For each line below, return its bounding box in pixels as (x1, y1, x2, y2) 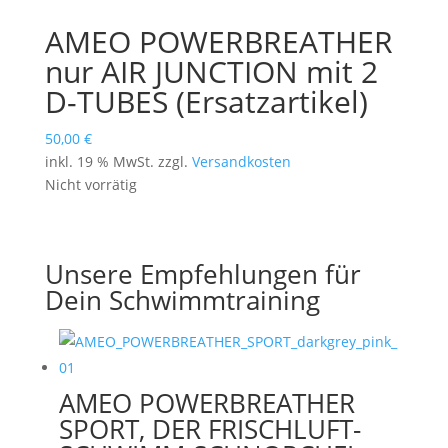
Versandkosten (191, 152, 291, 172)
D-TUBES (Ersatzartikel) (44, 81, 368, 123)
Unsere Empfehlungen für (44, 256, 361, 293)
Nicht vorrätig (44, 175, 137, 195)
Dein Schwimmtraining (44, 282, 320, 319)
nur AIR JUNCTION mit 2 (44, 51, 378, 93)
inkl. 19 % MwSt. (44, 152, 154, 172)
